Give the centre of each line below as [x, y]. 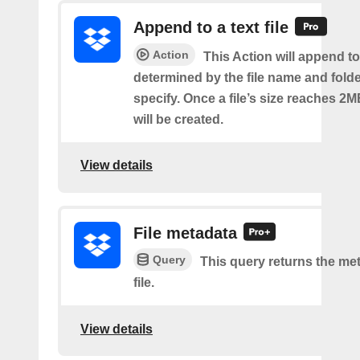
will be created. [178, 119]
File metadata [185, 233]
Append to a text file [211, 28]
